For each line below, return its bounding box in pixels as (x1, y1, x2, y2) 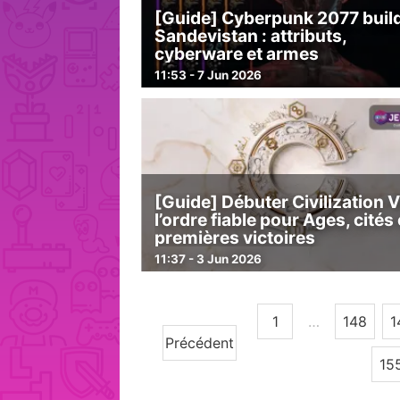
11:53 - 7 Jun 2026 (154, 67, 262, 82)
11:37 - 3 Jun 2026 (154, 251, 262, 266)
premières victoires (154, 227, 316, 249)
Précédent (165, 334, 235, 353)
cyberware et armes (154, 43, 320, 65)
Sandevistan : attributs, (154, 25, 348, 47)
